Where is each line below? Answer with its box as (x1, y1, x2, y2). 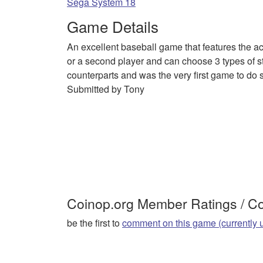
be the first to (67, 216, 122, 230)
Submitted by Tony (67, 82, 144, 96)
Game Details (67, 15, 159, 37)
